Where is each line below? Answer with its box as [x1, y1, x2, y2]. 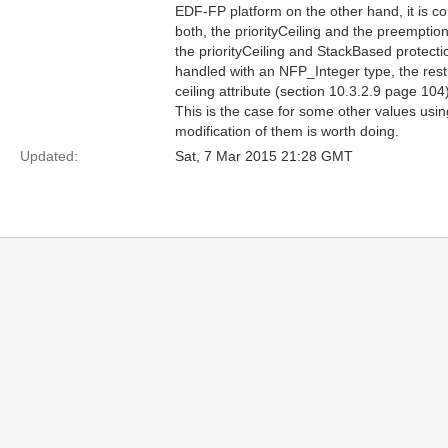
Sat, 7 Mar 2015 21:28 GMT [175, 148, 353, 164]
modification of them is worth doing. [175, 123, 399, 139]
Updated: [20, 148, 78, 164]
